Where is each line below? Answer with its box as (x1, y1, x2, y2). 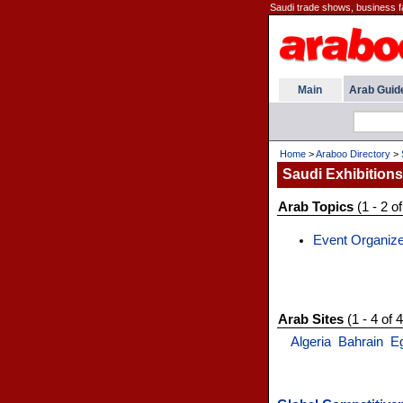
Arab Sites (277, 312, 344, 327)
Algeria (291, 335, 331, 349)
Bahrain (338, 335, 383, 349)
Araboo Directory (315, 148, 390, 159)
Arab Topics (277, 200, 354, 214)
